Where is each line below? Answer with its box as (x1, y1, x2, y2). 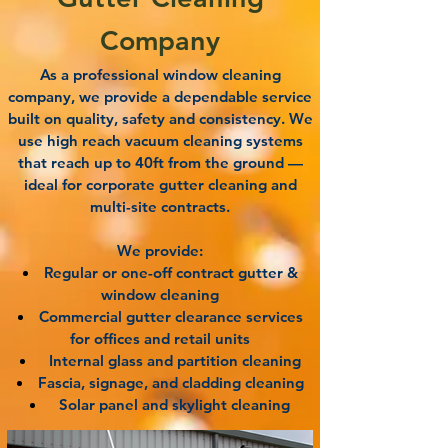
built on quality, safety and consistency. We (7, 109, 313, 128)
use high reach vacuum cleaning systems (17, 131, 303, 150)
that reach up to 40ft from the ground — (17, 153, 303, 172)
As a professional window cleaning (39, 65, 281, 84)
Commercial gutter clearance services (38, 307, 303, 326)
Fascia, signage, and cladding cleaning (37, 373, 304, 392)
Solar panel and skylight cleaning (59, 395, 290, 414)
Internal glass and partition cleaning (48, 351, 301, 370)
